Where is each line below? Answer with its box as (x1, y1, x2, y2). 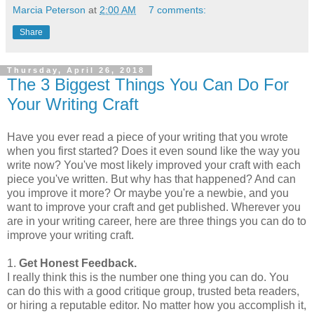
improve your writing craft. (7, 229, 134, 242)
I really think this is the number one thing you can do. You (7, 271, 289, 284)
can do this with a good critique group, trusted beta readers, (7, 285, 299, 298)
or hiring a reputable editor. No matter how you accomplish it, (7, 299, 306, 312)
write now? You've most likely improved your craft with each (7, 159, 301, 172)
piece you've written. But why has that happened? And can (7, 173, 296, 186)
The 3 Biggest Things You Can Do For (7, 74, 289, 94)
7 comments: (149, 4, 207, 15)
